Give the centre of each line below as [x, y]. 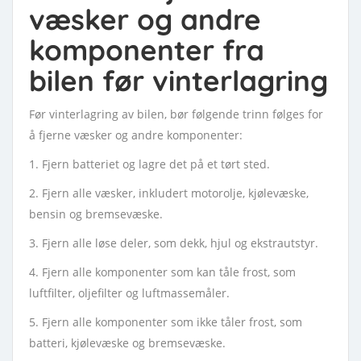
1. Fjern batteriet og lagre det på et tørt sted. [149, 164]
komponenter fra [147, 50]
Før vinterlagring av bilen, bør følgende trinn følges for [176, 114]
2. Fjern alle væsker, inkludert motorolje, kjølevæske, [169, 193]
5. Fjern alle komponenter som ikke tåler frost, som [166, 322]
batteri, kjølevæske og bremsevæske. [127, 343]
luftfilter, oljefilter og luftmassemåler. [129, 293]
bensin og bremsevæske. [96, 214]
